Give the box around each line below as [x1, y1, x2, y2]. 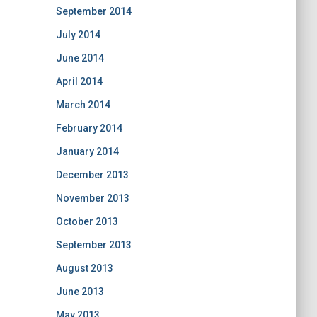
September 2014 [55, 6, 132, 17]
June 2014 [55, 52, 104, 64]
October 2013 [55, 216, 118, 227]
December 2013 [55, 169, 129, 180]
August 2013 [55, 263, 113, 274]
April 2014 [55, 76, 103, 87]
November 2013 [55, 192, 129, 204]
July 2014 [55, 29, 100, 40]
